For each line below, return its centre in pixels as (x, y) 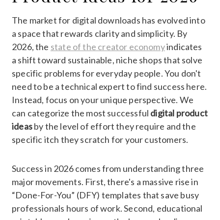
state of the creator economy (108, 46)
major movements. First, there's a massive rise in (105, 181)
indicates (183, 46)
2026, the (31, 46)
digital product (179, 113)
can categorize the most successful (81, 113)
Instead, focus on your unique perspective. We (103, 99)
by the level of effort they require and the (114, 126)
